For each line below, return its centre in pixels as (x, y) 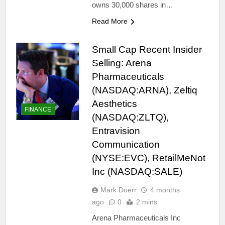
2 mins (146, 202)
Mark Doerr (118, 190)
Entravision (116, 131)
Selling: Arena (122, 63)
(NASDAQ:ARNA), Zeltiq (144, 90)
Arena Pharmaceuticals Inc (136, 218)
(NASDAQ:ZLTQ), (130, 118)
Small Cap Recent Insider (147, 50)
